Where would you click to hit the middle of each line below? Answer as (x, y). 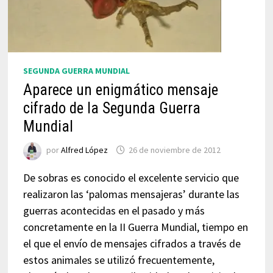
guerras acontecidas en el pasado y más (114, 211)
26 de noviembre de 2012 (174, 150)
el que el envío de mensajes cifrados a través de (132, 243)
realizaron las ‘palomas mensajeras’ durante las (131, 194)
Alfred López (84, 150)
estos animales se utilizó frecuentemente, (119, 260)
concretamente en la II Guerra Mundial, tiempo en (135, 227)
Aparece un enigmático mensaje (120, 90)
